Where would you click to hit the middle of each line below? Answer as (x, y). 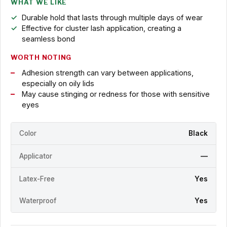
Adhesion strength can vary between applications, (107, 72)
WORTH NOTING (41, 57)
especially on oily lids (58, 83)
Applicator (36, 156)
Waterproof (38, 201)
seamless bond (48, 39)
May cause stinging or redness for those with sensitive (116, 94)
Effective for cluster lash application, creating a (101, 28)
